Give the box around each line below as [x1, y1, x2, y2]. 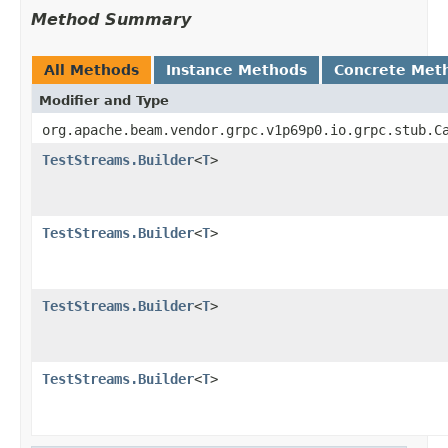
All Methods [44, 61, 139, 78]
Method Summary [31, 9, 191, 29]
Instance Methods [166, 61, 307, 78]
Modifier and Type [39, 92, 169, 108]
